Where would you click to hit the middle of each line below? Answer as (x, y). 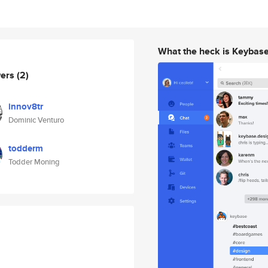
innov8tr (26, 106)
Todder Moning (34, 162)
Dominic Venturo (36, 120)
